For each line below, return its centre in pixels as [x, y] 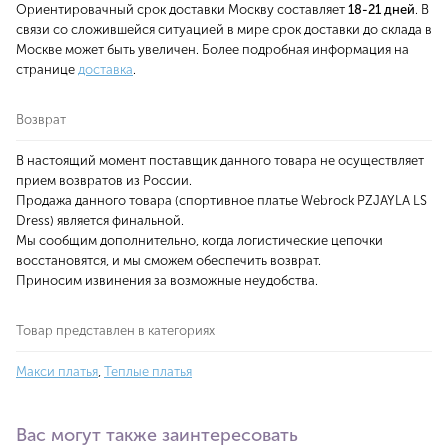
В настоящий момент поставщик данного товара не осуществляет [220, 160]
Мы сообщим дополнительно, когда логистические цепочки [199, 240]
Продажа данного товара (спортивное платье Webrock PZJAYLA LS [221, 200]
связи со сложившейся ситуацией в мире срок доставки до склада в [224, 29]
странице [47, 69]
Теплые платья [148, 371]
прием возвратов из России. [104, 180]
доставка [105, 69]
